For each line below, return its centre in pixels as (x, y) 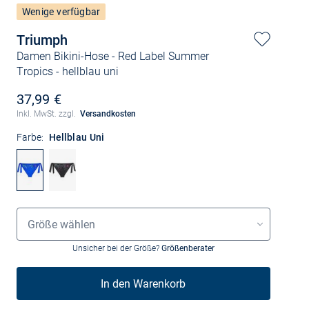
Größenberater (188, 248)
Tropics (34, 71)
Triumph (42, 40)
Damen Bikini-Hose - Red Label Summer (112, 56)
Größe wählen (61, 224)
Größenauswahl (50, 212)
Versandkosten (108, 114)
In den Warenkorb (143, 283)
